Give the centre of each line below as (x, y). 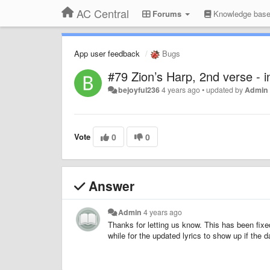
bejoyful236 (139, 89)
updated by (226, 89)
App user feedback (107, 53)
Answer (110, 185)
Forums (167, 14)
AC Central (103, 13)
